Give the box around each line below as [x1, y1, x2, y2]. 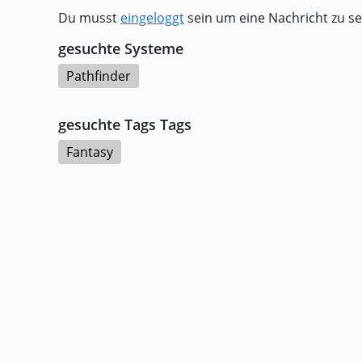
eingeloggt [120, 9, 184, 27]
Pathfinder [66, 67, 131, 85]
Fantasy [66, 143, 113, 161]
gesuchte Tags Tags [58, 115, 192, 134]
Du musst [58, 9, 120, 27]
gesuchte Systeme [58, 39, 183, 58]
